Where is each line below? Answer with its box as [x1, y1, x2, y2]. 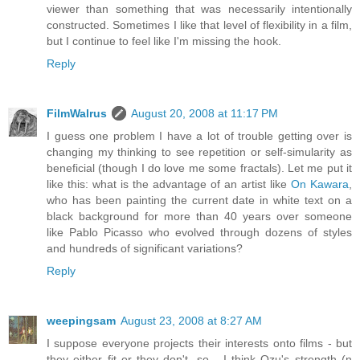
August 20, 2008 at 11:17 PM [131, 107, 278, 121]
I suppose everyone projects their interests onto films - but [47, 337, 352, 350]
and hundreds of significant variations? [47, 242, 243, 256]
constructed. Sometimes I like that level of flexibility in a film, [47, 18, 352, 32]
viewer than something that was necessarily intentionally [47, 2, 352, 16]
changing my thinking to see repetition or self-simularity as [47, 145, 352, 159]
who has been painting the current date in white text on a [47, 194, 352, 207]
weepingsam [47, 314, 116, 328]
